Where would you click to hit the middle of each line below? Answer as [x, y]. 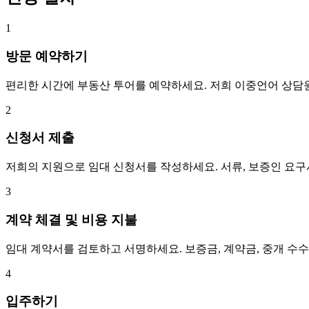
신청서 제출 [40, 138]
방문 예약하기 [47, 57]
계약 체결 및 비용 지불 [71, 219]
